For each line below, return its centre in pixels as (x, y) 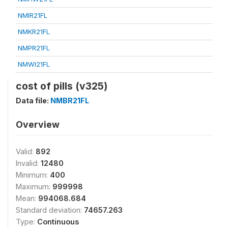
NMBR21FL (70, 100)
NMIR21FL (33, 15)
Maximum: (34, 186)
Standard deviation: (50, 210)
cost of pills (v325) (62, 86)
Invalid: (28, 163)
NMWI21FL (34, 64)
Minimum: (33, 175)
